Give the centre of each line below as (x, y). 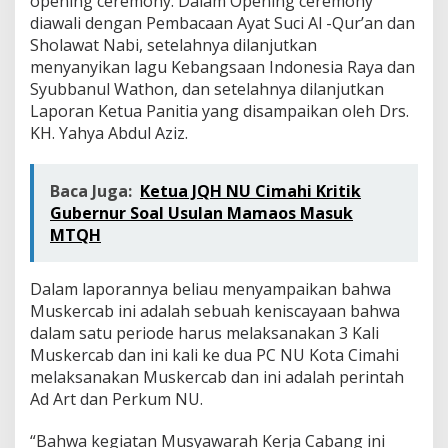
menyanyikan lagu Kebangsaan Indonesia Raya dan (222, 66)
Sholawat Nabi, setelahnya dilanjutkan (173, 44)
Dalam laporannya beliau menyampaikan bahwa (210, 288)
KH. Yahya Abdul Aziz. (109, 132)
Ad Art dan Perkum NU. (116, 398)
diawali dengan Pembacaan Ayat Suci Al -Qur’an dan (222, 22)
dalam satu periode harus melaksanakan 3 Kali (204, 332)
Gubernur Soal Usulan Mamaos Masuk (201, 212)
